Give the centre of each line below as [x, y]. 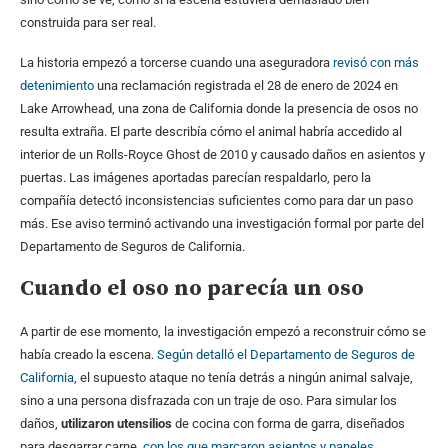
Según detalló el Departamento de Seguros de [286, 354]
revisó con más [376, 62]
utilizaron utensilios [115, 423]
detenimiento [57, 85]
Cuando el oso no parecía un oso [192, 288]
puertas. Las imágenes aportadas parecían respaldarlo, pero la [195, 177]
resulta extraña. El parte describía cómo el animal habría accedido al [211, 131]
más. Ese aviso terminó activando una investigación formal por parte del [222, 223]
